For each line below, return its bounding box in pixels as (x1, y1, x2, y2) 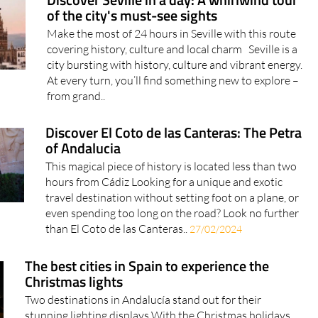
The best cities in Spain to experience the (25, 281, 270, 304)
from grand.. (47, 115, 106, 130)
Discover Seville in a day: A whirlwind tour (47, 15, 298, 38)
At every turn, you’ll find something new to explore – (47, 99, 300, 114)
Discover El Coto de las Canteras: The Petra (45, 148, 302, 170)
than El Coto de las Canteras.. (45, 248, 190, 263)
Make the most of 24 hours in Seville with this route (47, 53, 297, 67)
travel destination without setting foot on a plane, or (45, 216, 299, 231)
